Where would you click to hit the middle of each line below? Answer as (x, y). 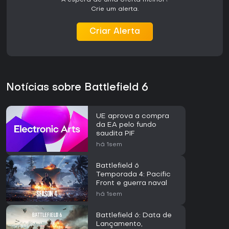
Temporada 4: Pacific (133, 175)
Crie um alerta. (115, 9)
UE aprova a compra (133, 117)
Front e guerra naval (132, 184)
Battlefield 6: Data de (134, 216)
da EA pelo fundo (126, 125)
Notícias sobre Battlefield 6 (77, 88)
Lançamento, (119, 224)
